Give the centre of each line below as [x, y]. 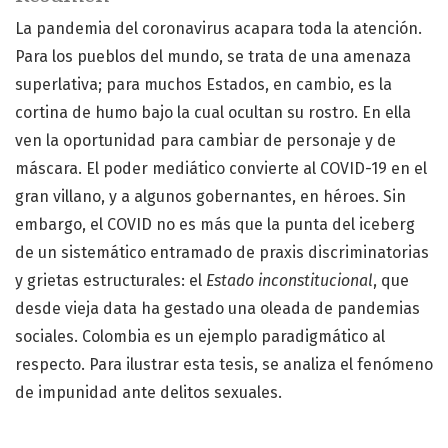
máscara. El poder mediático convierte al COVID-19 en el [221, 169]
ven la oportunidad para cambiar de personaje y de [205, 141]
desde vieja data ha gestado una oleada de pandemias [217, 309]
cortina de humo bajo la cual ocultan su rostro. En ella [213, 113]
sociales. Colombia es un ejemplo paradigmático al [200, 337]
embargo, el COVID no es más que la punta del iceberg [215, 225]
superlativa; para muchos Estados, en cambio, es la [203, 85]
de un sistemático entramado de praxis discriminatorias [222, 253]
